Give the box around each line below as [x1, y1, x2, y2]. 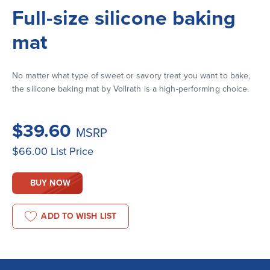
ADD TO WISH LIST [41, 210, 117, 221]
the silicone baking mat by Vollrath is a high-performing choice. [12, 84, 250, 94]
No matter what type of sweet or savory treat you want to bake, [12, 71, 251, 81]
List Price [51, 145, 93, 158]
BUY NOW [30, 178, 71, 188]
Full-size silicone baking [12, 6, 236, 31]
